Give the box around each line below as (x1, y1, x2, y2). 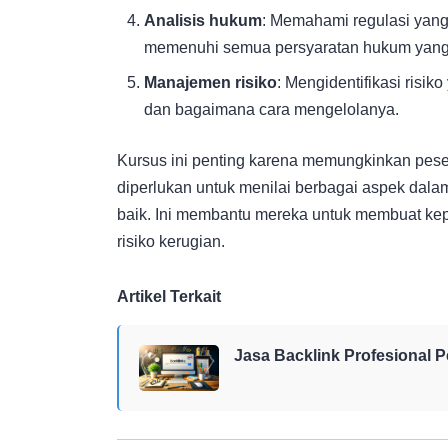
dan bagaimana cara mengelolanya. (144, 101, 400, 119)
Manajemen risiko (144, 74, 278, 92)
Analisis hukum (144, 12, 263, 30)
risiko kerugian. (117, 233, 225, 251)
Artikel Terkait (117, 288, 221, 306)
